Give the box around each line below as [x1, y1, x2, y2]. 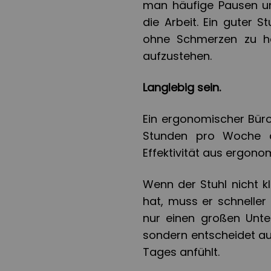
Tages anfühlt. [143, 244, 220, 260]
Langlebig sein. [143, 79, 221, 95]
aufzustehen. [143, 48, 212, 64]
